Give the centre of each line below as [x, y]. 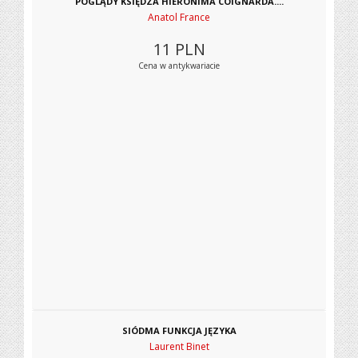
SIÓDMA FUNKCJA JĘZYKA [179, 330]
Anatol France [179, 17]
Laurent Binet [179, 346]
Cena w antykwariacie [179, 66]
